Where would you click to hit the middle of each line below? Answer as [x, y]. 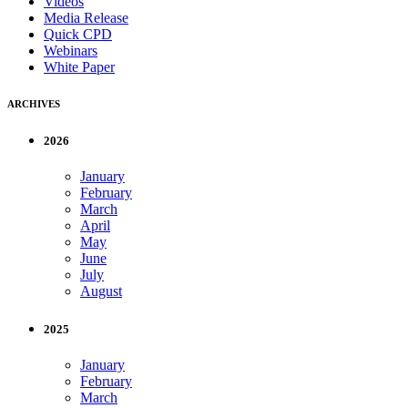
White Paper [79, 67]
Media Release [86, 18]
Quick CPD [78, 35]
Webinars [71, 51]
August [101, 291]
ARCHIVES [34, 104]
